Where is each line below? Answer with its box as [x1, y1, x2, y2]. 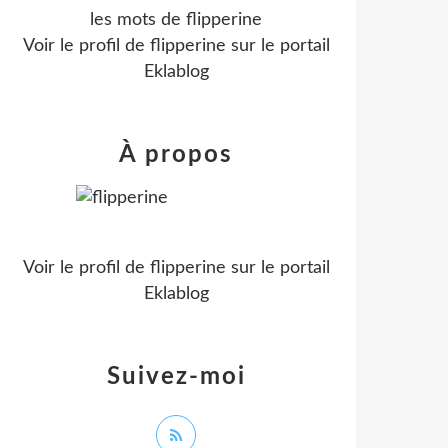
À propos [119, 143, 233, 167]
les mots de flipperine [90, 11, 262, 29]
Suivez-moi [106, 365, 246, 389]
